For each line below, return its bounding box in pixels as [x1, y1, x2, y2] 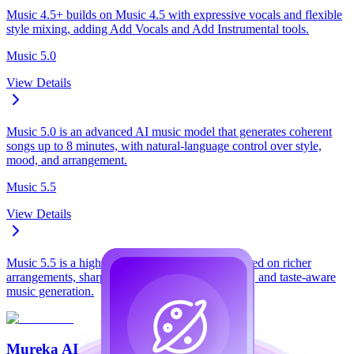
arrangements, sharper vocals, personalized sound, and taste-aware [6, 270, 336, 284]
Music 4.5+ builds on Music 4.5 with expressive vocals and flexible [6, 8, 342, 22]
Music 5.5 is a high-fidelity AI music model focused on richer [6, 256, 311, 270]
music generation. [6, 284, 94, 299]
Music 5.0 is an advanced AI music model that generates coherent [6, 125, 332, 139]
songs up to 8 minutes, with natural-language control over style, [6, 139, 322, 153]
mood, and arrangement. [6, 153, 127, 168]
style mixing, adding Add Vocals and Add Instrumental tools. [6, 22, 309, 36]
